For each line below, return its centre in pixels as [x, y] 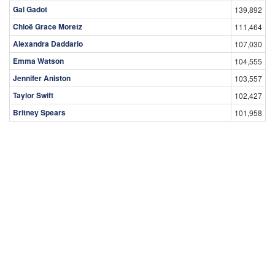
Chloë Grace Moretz [48, 26]
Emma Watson [38, 60]
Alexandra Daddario [48, 43]
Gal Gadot [30, 9]
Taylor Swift [33, 95]
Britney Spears [39, 112]
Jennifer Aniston [42, 78]
